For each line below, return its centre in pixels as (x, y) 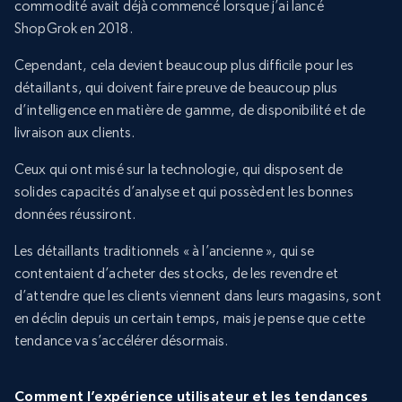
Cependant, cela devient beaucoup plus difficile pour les (184, 66)
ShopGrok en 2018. (74, 29)
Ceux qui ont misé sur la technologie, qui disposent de (179, 170)
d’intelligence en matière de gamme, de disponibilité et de (190, 110)
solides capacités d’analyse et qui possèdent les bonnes (184, 192)
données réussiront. (75, 214)
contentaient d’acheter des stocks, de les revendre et (177, 274)
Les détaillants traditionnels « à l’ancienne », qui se (165, 251)
